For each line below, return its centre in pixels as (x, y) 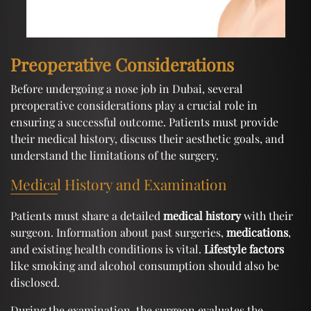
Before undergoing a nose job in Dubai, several (127, 88)
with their (267, 215)
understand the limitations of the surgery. (115, 155)
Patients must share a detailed (87, 215)
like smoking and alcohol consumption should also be (145, 265)
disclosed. (35, 282)
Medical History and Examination (119, 184)
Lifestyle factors (244, 249)
